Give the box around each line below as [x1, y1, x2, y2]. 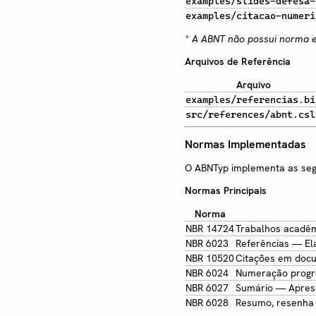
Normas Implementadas [185, 137, 306, 152]
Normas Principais [185, 184, 267, 197]
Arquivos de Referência [185, 54, 291, 68]
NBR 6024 [186, 267, 229, 280]
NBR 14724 [186, 222, 234, 236]
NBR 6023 [186, 237, 229, 250]
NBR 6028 [186, 296, 229, 310]
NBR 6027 [186, 281, 229, 295]
